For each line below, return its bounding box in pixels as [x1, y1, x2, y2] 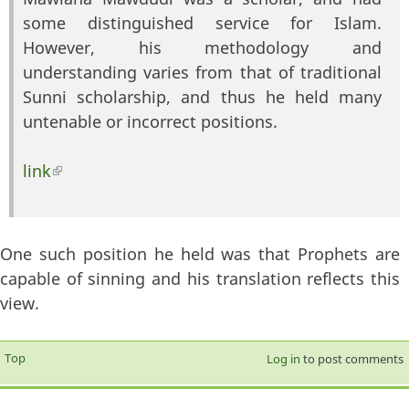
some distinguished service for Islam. [23, 12, 382, 35]
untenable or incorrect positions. [23, 110, 278, 133]
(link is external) [51, 160, 174, 183]
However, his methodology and [23, 37, 382, 59]
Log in [266, 351, 300, 368]
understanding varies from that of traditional [23, 61, 382, 84]
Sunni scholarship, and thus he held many [23, 86, 382, 109]
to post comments [299, 351, 404, 368]
